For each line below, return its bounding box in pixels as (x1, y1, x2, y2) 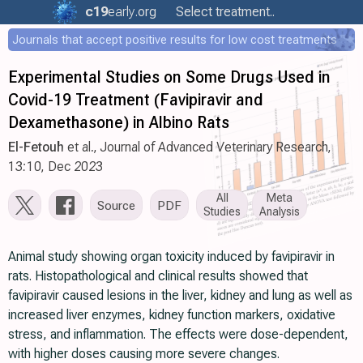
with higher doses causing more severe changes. (8, 346, 280, 361)
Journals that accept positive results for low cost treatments (12, 32, 337, 47)
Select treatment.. (173, 4, 278, 19)
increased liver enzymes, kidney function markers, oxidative (8, 307, 335, 322)
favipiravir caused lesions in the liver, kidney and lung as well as (8, 288, 352, 303)
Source (97, 197, 135, 213)
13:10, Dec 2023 (8, 159, 103, 174)
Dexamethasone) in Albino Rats (8, 113, 229, 132)
